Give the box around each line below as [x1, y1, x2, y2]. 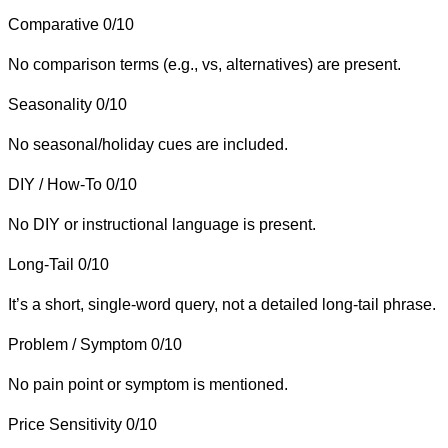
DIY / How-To [8, 175, 102, 193]
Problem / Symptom [8, 335, 147, 353]
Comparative [8, 15, 99, 33]
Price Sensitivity [8, 415, 122, 433]
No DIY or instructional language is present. [8, 215, 316, 233]
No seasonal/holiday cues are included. [8, 135, 288, 153]
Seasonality [8, 95, 92, 113]
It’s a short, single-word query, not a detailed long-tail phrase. [8, 295, 436, 313]
